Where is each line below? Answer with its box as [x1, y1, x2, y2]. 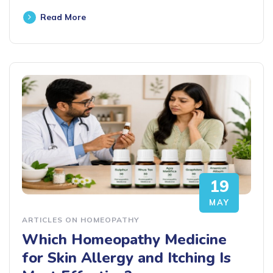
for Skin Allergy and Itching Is [22, 247, 231, 268]
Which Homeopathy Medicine [22, 229, 227, 249]
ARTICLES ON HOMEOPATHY [22, 214, 140, 224]
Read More [40, 12, 86, 23]
